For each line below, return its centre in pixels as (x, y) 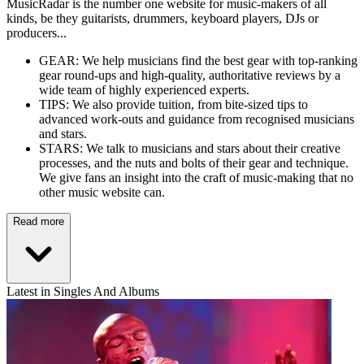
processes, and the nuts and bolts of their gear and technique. (194, 162)
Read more (39, 221)
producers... (37, 32)
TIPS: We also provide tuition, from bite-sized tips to (173, 104)
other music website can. (102, 192)
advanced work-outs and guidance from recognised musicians (197, 119)
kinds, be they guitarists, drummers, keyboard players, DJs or (162, 18)
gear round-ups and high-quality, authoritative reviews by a (190, 75)
